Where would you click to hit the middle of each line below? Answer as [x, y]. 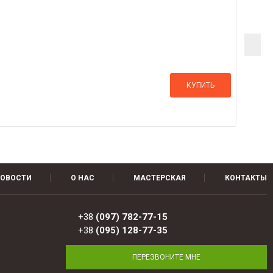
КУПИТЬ [200, 85]
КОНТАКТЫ [246, 178]
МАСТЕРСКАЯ [160, 178]
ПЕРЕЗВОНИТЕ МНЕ [166, 257]
